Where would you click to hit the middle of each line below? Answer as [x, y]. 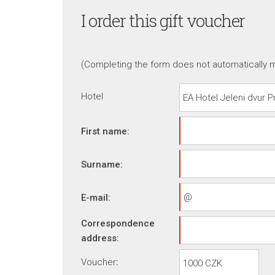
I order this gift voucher [163, 21]
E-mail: [96, 198]
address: [100, 238]
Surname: [102, 165]
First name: [105, 131]
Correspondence [118, 223]
